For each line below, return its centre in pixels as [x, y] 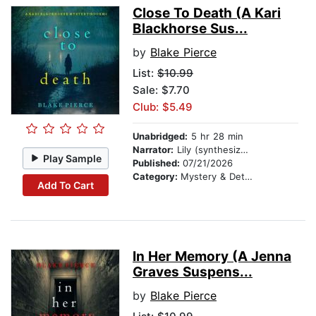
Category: [157, 177]
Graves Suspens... [193, 272]
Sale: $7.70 [161, 90]
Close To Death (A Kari [207, 13]
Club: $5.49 [163, 107]
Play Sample [73, 158]
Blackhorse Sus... [190, 29]
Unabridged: [160, 136]
